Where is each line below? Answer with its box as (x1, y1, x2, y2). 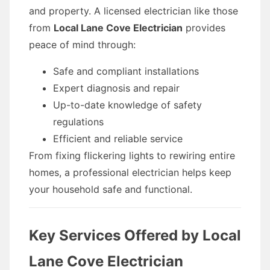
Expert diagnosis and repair (53, 82, 180, 94)
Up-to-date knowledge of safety (53, 99, 202, 111)
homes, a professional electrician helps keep (29, 166, 231, 178)
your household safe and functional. (29, 183, 192, 195)
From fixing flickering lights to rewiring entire (29, 149, 235, 162)
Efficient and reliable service (53, 133, 183, 145)
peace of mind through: (29, 39, 136, 51)
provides (183, 22, 225, 34)
